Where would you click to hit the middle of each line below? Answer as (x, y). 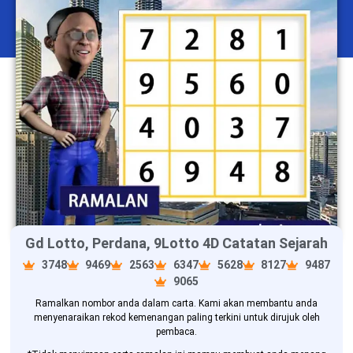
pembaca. (176, 332)
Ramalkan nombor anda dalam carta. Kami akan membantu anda (176, 304)
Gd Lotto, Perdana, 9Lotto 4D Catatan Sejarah (176, 243)
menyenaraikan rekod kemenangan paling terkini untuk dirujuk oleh (176, 318)
